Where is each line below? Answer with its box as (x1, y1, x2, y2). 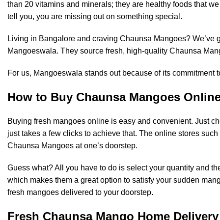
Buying (7, 117, 34, 125)
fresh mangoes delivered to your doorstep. (7, 188, 153, 196)
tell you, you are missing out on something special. (7, 12, 182, 21)
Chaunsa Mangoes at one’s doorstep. (7, 141, 137, 150)
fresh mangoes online (34, 117, 109, 125)
